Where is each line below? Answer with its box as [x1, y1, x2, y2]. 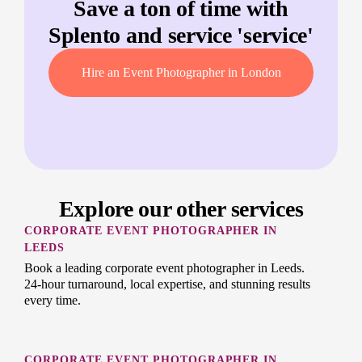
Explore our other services [58, 196, 304, 222]
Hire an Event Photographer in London [81, 65, 281, 80]
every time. [24, 293, 81, 308]
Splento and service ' [48, 23, 244, 48]
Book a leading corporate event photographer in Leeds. [24, 261, 305, 276]
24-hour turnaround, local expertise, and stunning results [24, 277, 310, 292]
